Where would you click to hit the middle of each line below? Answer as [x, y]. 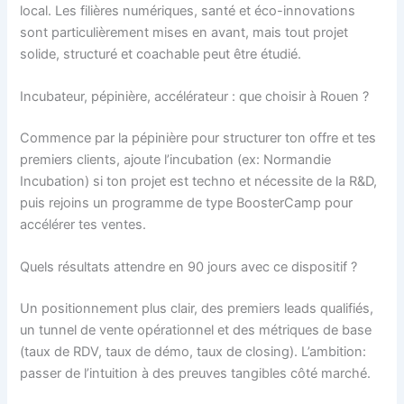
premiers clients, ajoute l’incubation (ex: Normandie [176, 159]
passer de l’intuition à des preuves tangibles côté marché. [196, 374]
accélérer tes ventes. [83, 224]
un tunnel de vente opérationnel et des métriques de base [196, 331]
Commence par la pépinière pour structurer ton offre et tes [198, 138]
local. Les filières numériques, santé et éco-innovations [188, 10]
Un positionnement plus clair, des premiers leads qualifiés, [197, 309]
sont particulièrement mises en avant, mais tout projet [184, 32]
